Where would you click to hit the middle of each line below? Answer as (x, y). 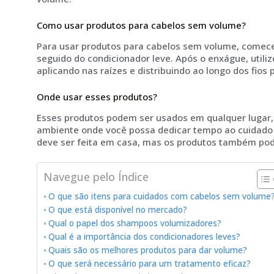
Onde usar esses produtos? (97, 96)
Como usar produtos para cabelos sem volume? (141, 25)
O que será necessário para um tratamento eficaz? (149, 263)
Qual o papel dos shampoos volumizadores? (135, 223)
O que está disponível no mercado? (117, 209)
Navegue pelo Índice (96, 176)
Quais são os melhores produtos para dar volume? (147, 250)
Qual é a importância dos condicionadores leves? (144, 236)
